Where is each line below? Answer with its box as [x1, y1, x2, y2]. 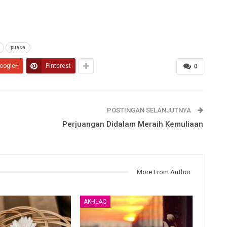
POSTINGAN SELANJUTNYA [106, 106, 193, 114]
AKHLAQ [84, 198, 107, 206]
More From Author [136, 168, 191, 176]
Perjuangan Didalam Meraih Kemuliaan [62, 119, 203, 129]
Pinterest [46, 62, 71, 69]
